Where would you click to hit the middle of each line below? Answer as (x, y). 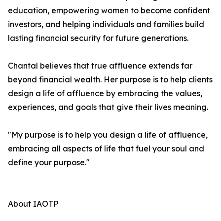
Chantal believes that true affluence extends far (100, 66)
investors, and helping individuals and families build (106, 24)
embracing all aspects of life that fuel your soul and (106, 149)
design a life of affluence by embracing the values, (105, 93)
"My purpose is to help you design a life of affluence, (108, 135)
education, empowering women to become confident (109, 11)
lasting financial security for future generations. (98, 38)
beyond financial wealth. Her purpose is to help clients (110, 80)
